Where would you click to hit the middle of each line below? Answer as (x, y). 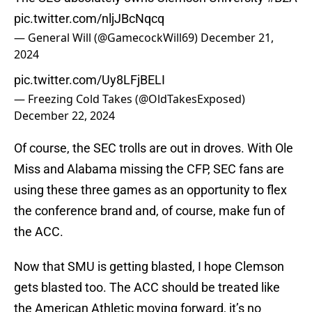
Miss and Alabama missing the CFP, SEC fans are (149, 169)
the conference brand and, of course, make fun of (149, 211)
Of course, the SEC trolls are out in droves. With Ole (154, 148)
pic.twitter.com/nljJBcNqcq (89, 19)
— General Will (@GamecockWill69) (107, 38)
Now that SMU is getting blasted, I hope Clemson (149, 267)
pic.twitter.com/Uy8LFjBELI (89, 80)
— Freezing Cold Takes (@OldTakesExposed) (130, 99)
